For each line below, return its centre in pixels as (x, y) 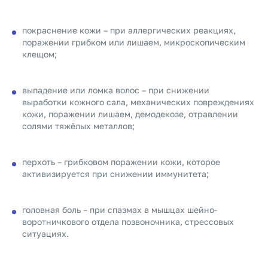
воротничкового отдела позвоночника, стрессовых (128, 222)
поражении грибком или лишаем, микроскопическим (134, 42)
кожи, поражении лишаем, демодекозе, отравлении (130, 114)
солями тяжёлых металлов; (78, 126)
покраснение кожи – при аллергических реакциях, (129, 30)
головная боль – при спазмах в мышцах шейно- (120, 210)
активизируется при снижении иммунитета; (115, 174)
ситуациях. (45, 234)
